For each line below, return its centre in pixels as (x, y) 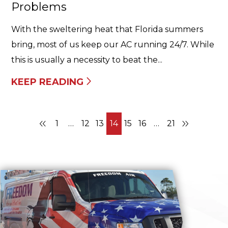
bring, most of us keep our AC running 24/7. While (113, 45)
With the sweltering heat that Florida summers (107, 29)
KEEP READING (47, 82)
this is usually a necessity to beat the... (87, 60)
